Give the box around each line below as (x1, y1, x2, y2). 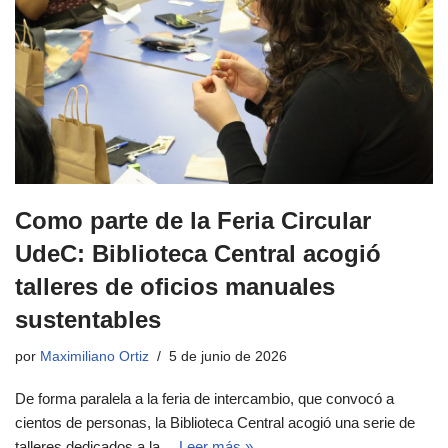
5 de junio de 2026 (169, 348, 287, 364)
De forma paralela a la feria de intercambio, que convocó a (15, 389, 394, 407)
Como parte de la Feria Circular (15, 206, 371, 234)
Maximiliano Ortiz (40, 348, 149, 364)
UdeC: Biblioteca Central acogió (15, 239, 381, 267)
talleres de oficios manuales (15, 272, 335, 300)
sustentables (15, 305, 161, 333)
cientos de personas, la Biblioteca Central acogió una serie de (15, 413, 415, 431)
